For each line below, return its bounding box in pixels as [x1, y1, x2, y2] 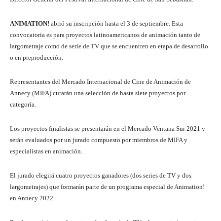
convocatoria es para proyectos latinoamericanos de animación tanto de [10, 31, 200, 39]
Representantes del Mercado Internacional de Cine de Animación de [10, 78, 191, 86]
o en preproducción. [10, 54, 63, 62]
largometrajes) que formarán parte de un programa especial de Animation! [10, 183, 205, 191]
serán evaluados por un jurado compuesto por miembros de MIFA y [10, 136, 187, 144]
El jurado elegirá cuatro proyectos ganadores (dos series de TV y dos [10, 172, 191, 180]
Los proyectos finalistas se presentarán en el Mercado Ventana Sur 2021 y [10, 125, 205, 133]
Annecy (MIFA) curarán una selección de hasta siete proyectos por [10, 89, 185, 97]
